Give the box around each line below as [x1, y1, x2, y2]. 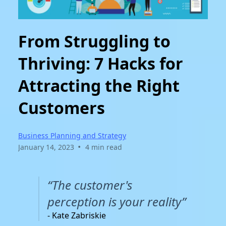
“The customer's [47, 177, 132, 194]
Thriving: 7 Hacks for [18, 52, 183, 74]
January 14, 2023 [18, 142, 74, 152]
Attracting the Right [18, 74, 180, 96]
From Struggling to [18, 30, 171, 52]
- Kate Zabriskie [47, 210, 106, 221]
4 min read [85, 142, 122, 152]
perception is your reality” [47, 193, 186, 210]
